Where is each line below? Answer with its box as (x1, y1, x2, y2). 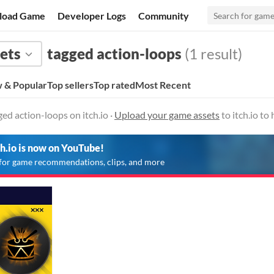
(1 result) (182, 45, 242, 62)
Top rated (94, 79, 135, 91)
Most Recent (135, 79, 191, 91)
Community (138, 9, 190, 21)
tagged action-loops (47, 45, 182, 62)
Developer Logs (57, 9, 127, 21)
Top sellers (47, 79, 94, 91)
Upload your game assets (114, 109, 220, 120)
